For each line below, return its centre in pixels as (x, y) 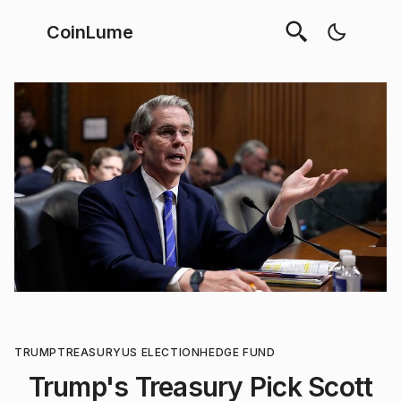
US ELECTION (161, 352)
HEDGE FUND (238, 352)
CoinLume (90, 32)
